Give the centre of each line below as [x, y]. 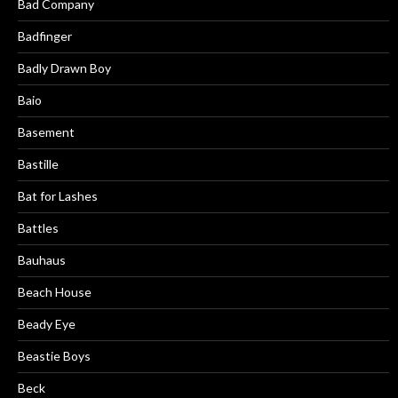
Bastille [38, 163]
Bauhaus [42, 259]
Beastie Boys [54, 355]
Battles [38, 227]
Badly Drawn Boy [64, 68]
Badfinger [45, 36]
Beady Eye [47, 323]
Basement [46, 131]
